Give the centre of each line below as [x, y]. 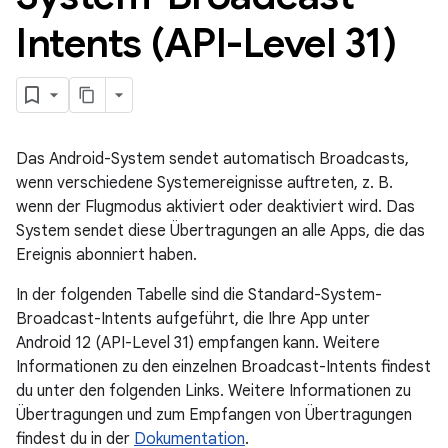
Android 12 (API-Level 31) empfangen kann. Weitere [198, 343]
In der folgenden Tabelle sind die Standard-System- [199, 295]
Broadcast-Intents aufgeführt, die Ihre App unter [193, 319]
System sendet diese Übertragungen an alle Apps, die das [220, 231]
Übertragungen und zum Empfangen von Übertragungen [214, 415]
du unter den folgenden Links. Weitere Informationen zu [213, 391]
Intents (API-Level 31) [206, 43]
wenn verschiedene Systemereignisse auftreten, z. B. [204, 183]
